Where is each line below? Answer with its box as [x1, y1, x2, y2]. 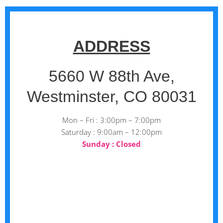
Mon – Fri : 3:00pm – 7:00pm [62, 115, 161, 125]
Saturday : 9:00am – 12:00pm [61, 127, 162, 137]
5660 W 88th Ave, [48, 67, 175, 86]
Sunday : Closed [82, 139, 141, 149]
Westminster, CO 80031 [26, 88, 197, 106]
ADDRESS [73, 37, 150, 56]
